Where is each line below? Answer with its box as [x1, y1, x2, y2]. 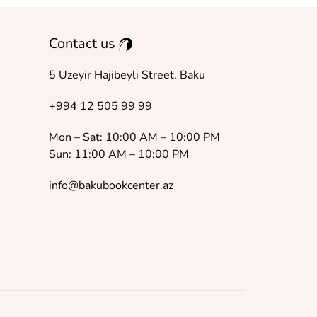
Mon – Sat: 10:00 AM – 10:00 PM [48, 129, 220, 146]
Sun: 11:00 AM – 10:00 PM [48, 146, 189, 163]
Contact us [48, 34, 119, 54]
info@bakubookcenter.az [48, 178, 173, 194]
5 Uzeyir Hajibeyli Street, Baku [48, 67, 205, 83]
